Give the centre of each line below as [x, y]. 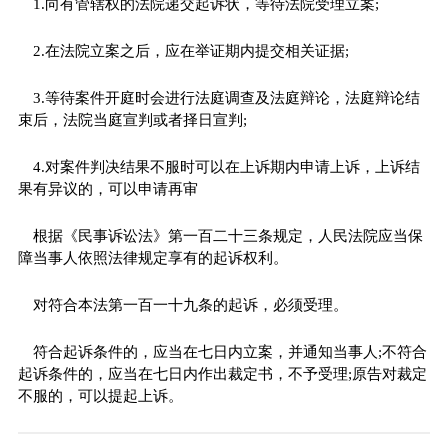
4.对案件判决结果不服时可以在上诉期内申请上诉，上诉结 [226, 166]
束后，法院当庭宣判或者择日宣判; [132, 119]
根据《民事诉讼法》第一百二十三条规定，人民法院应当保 [227, 235]
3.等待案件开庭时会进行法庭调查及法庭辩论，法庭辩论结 [226, 97]
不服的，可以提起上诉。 [100, 395]
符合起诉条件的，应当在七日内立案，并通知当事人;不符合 [229, 351]
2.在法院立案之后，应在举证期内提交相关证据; [190, 50]
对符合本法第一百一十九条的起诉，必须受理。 [190, 304]
